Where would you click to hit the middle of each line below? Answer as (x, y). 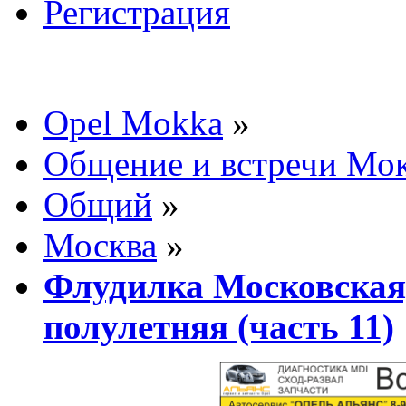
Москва (100, 245)
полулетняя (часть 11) (219, 326)
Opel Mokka (133, 122)
